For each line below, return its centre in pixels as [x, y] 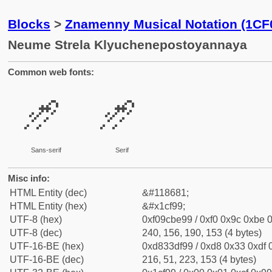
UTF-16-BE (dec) [47, 260]
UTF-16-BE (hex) [47, 246]
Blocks [29, 24]
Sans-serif [46, 150]
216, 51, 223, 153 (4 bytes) [199, 260]
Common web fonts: [51, 72]
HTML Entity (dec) [48, 193]
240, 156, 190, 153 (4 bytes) [202, 233]
